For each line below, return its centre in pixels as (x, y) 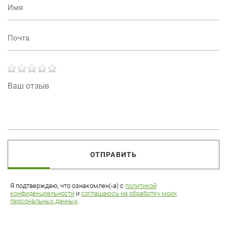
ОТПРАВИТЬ (113, 155)
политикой (141, 186)
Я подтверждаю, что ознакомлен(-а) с (68, 186)
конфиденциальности (42, 194)
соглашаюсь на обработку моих (129, 194)
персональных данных (44, 201)
